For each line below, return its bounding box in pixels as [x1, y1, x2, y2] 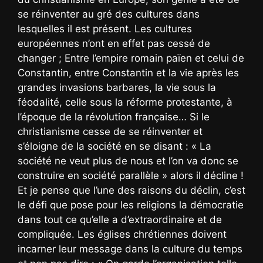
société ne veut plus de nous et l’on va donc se [18, 154, 238, 167]
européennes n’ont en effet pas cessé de [18, 37, 210, 49]
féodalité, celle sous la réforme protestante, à [18, 96, 232, 108]
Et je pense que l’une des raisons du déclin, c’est [18, 184, 245, 196]
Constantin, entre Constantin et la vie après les [18, 66, 239, 79]
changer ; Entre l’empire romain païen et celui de [18, 52, 244, 64]
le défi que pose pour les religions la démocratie [18, 198, 244, 211]
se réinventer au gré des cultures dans [18, 8, 200, 20]
